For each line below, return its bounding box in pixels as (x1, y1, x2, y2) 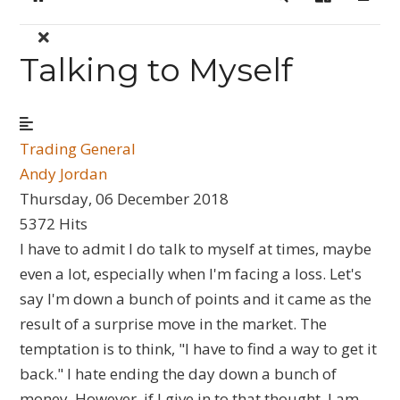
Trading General (20, 138, 137, 159)
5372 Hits (20, 213, 88, 234)
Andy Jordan (20, 163, 108, 184)
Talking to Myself (20, 50, 294, 89)
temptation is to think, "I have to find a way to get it (20, 338, 378, 359)
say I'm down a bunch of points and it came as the (20, 288, 372, 309)
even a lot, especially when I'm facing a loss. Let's (20, 263, 362, 284)
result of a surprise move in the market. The (20, 313, 328, 334)
